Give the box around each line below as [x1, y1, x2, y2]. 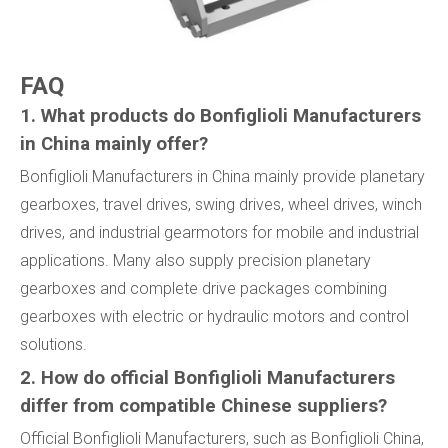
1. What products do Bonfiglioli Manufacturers [20, 105, 421, 128]
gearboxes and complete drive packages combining [20, 279, 387, 299]
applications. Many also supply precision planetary [20, 251, 371, 271]
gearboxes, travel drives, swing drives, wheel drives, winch [20, 195, 422, 215]
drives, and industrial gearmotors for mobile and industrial [20, 223, 419, 243]
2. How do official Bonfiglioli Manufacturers [20, 367, 395, 390]
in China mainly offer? [20, 133, 208, 156]
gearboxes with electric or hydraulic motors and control [20, 307, 409, 327]
